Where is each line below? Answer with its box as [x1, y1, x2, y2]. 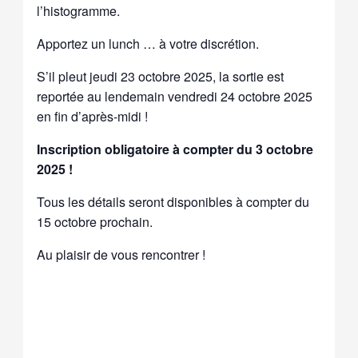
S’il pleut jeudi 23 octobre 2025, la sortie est [37, 66, 284, 86]
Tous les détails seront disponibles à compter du [37, 192, 310, 211]
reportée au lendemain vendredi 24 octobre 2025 [37, 86, 313, 105]
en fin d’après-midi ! [37, 106, 149, 125]
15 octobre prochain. [37, 212, 153, 231]
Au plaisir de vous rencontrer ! [37, 245, 206, 264]
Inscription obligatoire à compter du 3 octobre [37, 139, 314, 158]
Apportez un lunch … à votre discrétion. [37, 34, 260, 53]
